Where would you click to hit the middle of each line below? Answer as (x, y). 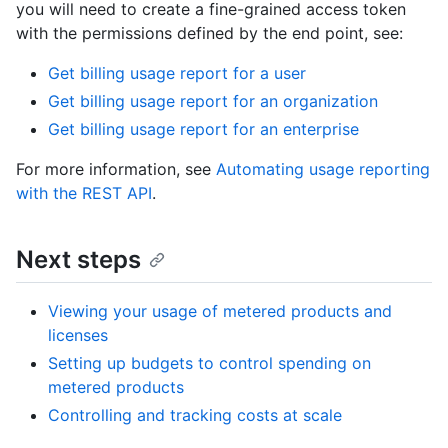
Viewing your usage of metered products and (220, 310)
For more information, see (116, 168)
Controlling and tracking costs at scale (195, 414)
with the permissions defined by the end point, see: (209, 32)
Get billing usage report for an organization (213, 100)
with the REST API (84, 192)
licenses (78, 334)
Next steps (78, 259)
